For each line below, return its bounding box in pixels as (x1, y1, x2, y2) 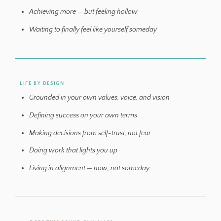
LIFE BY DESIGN (19, 80, 65, 86)
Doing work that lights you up (29, 147, 118, 155)
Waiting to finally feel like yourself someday (29, 26, 157, 34)
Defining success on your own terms (29, 111, 138, 119)
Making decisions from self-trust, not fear (29, 129, 151, 137)
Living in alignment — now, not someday (29, 164, 150, 173)
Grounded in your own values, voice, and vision (29, 93, 170, 102)
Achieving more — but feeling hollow (29, 8, 138, 16)
